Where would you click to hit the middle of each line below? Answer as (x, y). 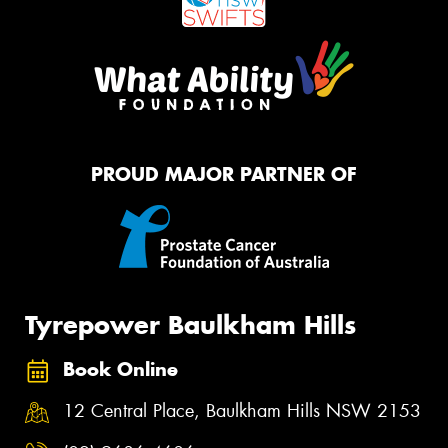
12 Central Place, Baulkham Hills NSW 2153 (242, 411)
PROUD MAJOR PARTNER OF (224, 175)
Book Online (120, 369)
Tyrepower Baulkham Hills (190, 324)
